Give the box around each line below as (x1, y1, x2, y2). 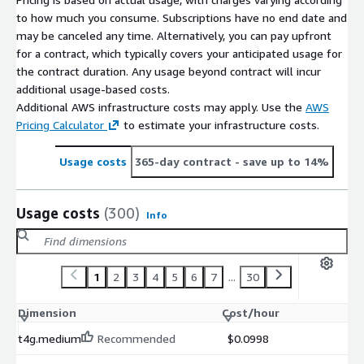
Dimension (18, 305, 76, 319)
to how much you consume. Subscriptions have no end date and (16, 10, 347, 24)
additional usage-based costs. (16, 81, 170, 96)
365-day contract (135, 154, 232, 168)
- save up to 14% (232, 154, 329, 168)
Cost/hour (222, 305, 279, 319)
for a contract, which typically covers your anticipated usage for (16, 45, 342, 60)
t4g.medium (18, 331, 81, 345)
